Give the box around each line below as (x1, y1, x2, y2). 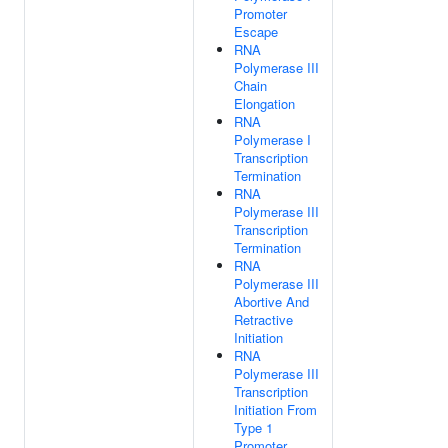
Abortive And (234, 292, 309, 311)
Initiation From (234, 400, 317, 419)
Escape (234, 22, 278, 41)
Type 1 (234, 418, 273, 437)
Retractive (234, 310, 293, 329)
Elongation (234, 94, 295, 113)
